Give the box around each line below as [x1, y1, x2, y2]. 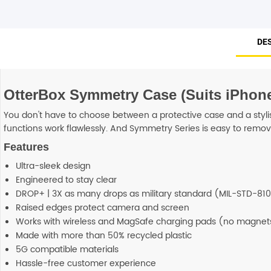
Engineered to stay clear [16, 173, 117, 188]
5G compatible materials [16, 243, 119, 257]
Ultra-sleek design [16, 159, 91, 174]
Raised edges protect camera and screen [16, 201, 189, 215]
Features [4, 141, 49, 154]
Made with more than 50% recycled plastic [16, 229, 192, 243]
